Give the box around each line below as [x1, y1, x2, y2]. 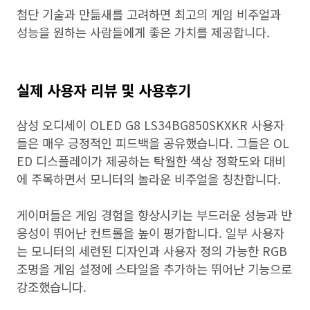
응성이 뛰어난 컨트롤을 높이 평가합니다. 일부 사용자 [17, 224, 284, 241]
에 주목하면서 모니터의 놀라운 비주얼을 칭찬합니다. [17, 170, 281, 188]
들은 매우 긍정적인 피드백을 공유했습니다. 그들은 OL [17, 134, 289, 152]
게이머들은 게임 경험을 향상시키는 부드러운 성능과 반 [17, 206, 292, 224]
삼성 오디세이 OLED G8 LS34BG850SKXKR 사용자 [17, 116, 284, 134]
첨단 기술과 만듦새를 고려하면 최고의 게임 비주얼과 [17, 6, 281, 23]
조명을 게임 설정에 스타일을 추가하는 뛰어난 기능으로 [17, 260, 292, 277]
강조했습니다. [17, 278, 86, 295]
